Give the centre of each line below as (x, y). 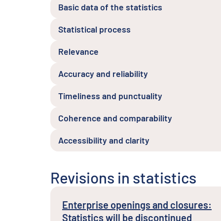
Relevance (78, 51)
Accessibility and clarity (104, 140)
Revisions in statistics (123, 177)
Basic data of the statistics (110, 7)
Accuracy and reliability (103, 74)
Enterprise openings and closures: (137, 205)
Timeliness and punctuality (110, 96)
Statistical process (94, 29)
